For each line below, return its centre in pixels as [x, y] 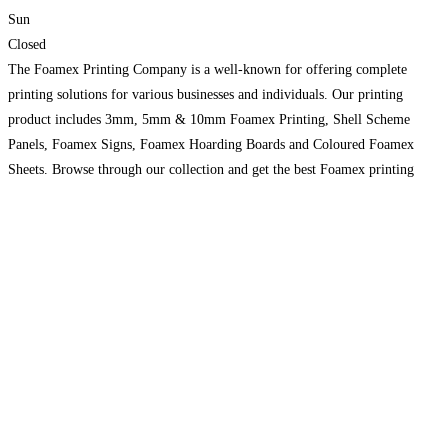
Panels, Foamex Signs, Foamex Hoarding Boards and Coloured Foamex [211, 144]
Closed [27, 44]
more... [28, 219]
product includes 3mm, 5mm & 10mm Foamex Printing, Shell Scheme [209, 119]
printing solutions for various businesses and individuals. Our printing [205, 94]
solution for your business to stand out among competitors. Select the [205, 194]
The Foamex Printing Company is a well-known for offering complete [207, 69]
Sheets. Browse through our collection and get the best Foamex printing [211, 169]
